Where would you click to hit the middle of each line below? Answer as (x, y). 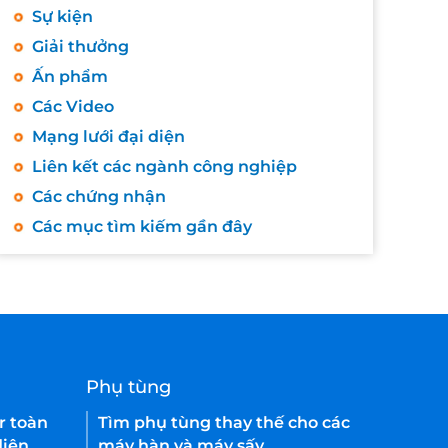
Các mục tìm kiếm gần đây (142, 226)
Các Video (73, 106)
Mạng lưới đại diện (108, 136)
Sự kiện (62, 16)
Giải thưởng (80, 46)
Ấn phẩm (70, 76)
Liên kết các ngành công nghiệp (164, 166)
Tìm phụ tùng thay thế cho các (224, 422)
